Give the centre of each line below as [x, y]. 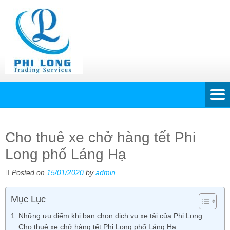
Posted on [29, 172]
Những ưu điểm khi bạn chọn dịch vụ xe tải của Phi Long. [111, 216]
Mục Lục [28, 199]
